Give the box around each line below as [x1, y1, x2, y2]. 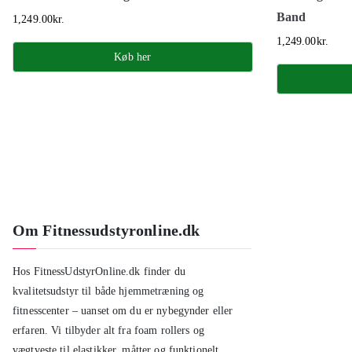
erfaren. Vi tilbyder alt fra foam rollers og [13, 324, 204, 336]
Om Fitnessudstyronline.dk [13, 222, 200, 239]
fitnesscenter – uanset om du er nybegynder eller [13, 305, 233, 317]
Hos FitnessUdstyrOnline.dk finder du [13, 266, 185, 277]
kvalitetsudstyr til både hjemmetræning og [13, 285, 204, 297]
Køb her [114, 51, 152, 63]
